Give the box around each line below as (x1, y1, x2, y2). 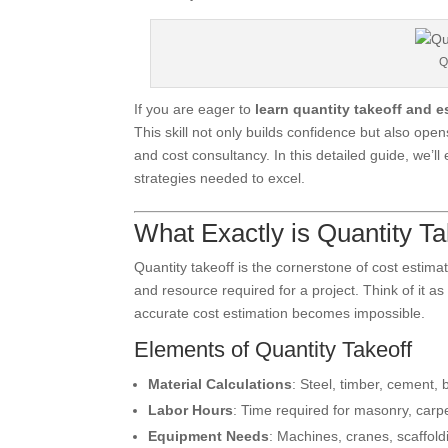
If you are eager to (134, 101, 256, 117)
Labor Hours (148, 402, 234, 418)
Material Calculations (148, 376, 293, 392)
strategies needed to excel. (134, 170, 306, 186)
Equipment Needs (148, 428, 270, 444)
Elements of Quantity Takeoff (134, 337, 413, 362)
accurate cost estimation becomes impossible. (134, 305, 426, 321)
